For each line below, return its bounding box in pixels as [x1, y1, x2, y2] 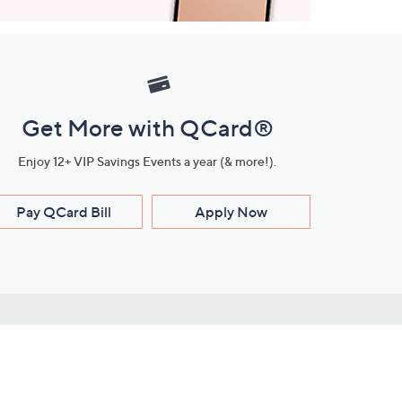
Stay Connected [123, 329, 227, 347]
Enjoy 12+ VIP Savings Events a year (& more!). [18, 153, 276, 169]
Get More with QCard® [21, 114, 274, 142]
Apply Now [195, 203, 267, 221]
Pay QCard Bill [15, 203, 111, 221]
